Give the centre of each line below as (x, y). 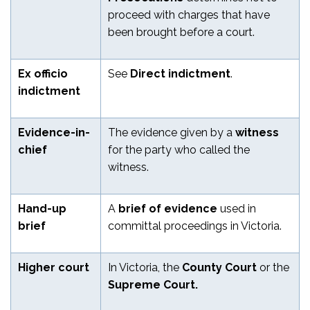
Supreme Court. (153, 284)
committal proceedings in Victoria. (195, 226)
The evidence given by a (172, 132)
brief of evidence (168, 208)
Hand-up (42, 208)
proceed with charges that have (189, 15)
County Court (221, 267)
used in (237, 208)
